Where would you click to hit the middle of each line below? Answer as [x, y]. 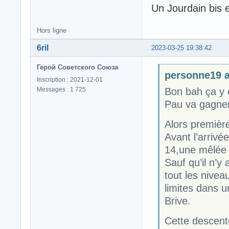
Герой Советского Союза [77, 67]
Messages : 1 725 [61, 89]
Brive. [177, 201]
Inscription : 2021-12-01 [70, 79]
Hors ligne [52, 30]
